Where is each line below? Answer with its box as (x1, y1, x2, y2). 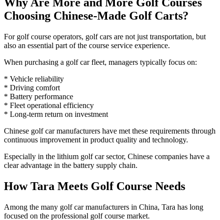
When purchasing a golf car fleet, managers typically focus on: (4, 58, 197, 67)
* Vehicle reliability (4, 75, 64, 83)
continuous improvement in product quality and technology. (4, 136, 188, 144)
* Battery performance (4, 92, 73, 101)
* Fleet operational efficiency (4, 101, 94, 110)
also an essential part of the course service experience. (4, 41, 170, 50)
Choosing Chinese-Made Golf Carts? (4, 9, 189, 23)
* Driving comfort (4, 83, 60, 92)
